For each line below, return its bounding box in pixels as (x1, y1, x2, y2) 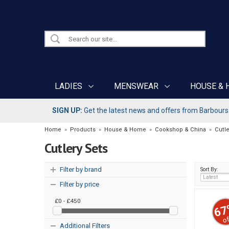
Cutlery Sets (44, 140, 108, 157)
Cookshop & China (155, 126, 206, 133)
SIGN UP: (52, 106, 82, 114)
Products (70, 126, 96, 133)
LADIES (55, 81, 82, 91)
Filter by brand (60, 165, 102, 173)
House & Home (104, 126, 146, 133)
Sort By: (200, 166, 218, 173)
